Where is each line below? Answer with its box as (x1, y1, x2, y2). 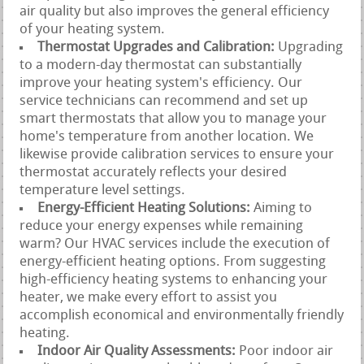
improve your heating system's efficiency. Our (19, 76, 303, 90)
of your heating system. (19, 22, 166, 37)
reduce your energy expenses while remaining (19, 219, 304, 233)
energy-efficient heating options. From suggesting (19, 254, 327, 269)
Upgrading (278, 40, 344, 54)
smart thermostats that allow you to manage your (19, 111, 327, 126)
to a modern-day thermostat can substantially (19, 58, 302, 72)
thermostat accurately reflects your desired (19, 165, 288, 180)
